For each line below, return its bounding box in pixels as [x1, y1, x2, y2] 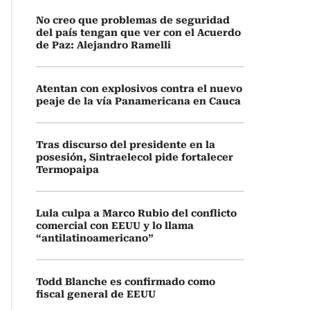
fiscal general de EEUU [36, 289, 156, 300]
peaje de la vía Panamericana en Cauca [36, 95, 241, 107]
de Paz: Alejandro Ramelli [36, 39, 171, 51]
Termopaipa [36, 164, 99, 175]
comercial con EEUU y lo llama [36, 220, 194, 231]
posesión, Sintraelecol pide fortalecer [36, 152, 233, 163]
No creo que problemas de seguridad [36, 15, 230, 26]
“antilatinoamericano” [36, 232, 154, 244]
